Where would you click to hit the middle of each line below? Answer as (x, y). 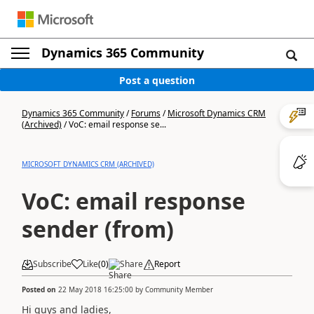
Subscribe (52, 264)
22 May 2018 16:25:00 (96, 289)
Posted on (40, 289)
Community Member (179, 289)
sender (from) (98, 229)
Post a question (157, 80)
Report (167, 264)
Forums (146, 113)
